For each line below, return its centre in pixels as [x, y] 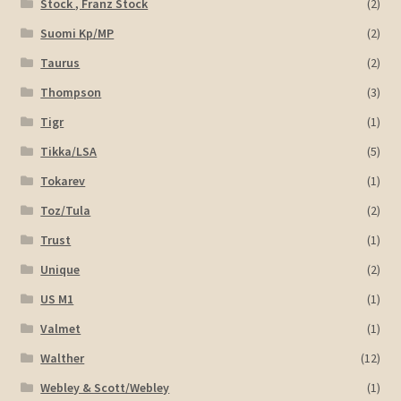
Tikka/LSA [69, 152]
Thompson [71, 93]
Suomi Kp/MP [77, 34]
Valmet [61, 329]
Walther [63, 358]
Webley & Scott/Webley [105, 388]
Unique [60, 270]
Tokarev [63, 181]
